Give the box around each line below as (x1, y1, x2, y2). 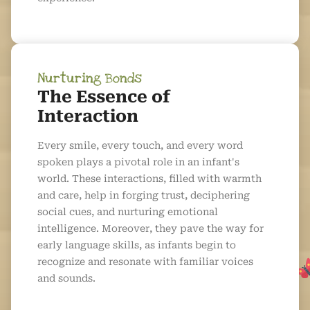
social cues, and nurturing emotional (37, 206, 218, 218)
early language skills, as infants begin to (37, 239, 236, 251)
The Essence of (37, 87, 170, 107)
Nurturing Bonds (37, 70, 142, 88)
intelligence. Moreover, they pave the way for (37, 223, 264, 235)
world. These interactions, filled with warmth (37, 173, 262, 185)
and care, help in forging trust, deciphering (37, 190, 250, 201)
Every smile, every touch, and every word (37, 140, 243, 152)
